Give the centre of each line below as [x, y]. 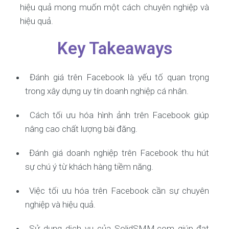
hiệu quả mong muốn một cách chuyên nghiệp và [114, 7]
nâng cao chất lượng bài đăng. [81, 129]
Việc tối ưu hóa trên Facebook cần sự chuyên [119, 191]
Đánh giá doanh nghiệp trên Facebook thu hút [119, 153]
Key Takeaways [114, 48]
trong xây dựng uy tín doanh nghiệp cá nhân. [107, 91]
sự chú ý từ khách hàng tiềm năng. [89, 167]
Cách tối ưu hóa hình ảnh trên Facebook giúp [119, 115]
